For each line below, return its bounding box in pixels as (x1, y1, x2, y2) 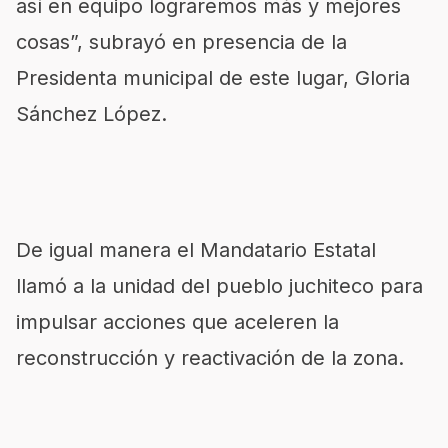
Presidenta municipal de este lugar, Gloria (16, 66, 410, 90)
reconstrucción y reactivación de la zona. (16, 346, 404, 370)
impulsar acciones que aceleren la (16, 310, 339, 334)
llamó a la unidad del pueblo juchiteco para (16, 274, 423, 298)
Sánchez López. (16, 102, 167, 126)
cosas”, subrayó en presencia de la (16, 30, 347, 54)
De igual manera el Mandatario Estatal (16, 238, 376, 262)
